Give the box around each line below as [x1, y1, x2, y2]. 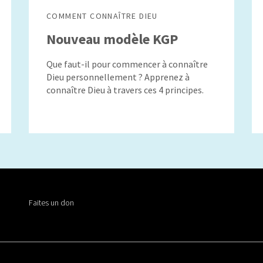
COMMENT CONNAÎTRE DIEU [46, 11, 158, 21]
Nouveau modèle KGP [46, 30, 178, 48]
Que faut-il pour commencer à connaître [46, 58, 208, 70]
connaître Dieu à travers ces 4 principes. [46, 84, 204, 96]
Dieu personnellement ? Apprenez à [46, 71, 190, 83]
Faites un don [29, 197, 74, 208]
